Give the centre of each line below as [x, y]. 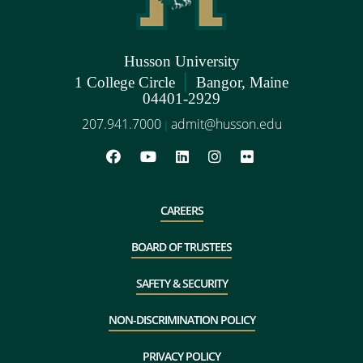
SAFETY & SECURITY [181, 283]
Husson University [181, 61]
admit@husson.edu [226, 124]
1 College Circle [129, 82]
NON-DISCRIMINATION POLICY [181, 319]
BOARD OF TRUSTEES [181, 246]
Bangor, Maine [238, 82]
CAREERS [181, 210]
